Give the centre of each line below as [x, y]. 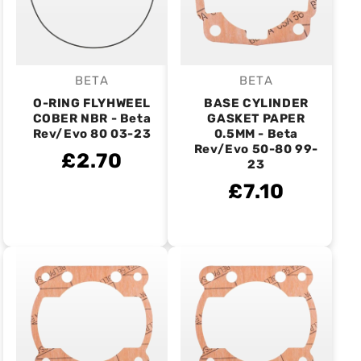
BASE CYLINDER [256, 103]
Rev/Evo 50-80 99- [256, 149]
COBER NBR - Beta [92, 118]
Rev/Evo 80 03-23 [92, 134]
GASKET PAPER [256, 118]
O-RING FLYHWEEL [92, 103]
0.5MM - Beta [256, 134]
